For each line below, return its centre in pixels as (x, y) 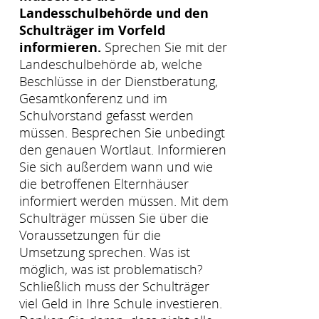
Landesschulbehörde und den (114, 12)
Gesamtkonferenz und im (93, 98)
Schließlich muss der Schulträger (114, 286)
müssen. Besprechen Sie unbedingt (122, 132)
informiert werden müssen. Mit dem (124, 200)
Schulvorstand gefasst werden (106, 115)
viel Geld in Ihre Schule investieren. (121, 303)
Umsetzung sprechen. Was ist (105, 252)
